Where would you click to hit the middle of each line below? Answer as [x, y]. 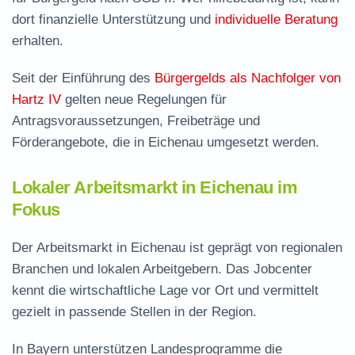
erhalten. [38, 41]
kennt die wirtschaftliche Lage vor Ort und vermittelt [165, 290]
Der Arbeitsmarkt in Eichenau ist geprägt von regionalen [177, 248]
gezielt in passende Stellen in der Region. [134, 312]
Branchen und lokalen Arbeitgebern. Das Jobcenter [162, 269]
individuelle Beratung [276, 19]
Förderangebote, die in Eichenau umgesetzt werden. [166, 142]
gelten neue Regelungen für [144, 99]
